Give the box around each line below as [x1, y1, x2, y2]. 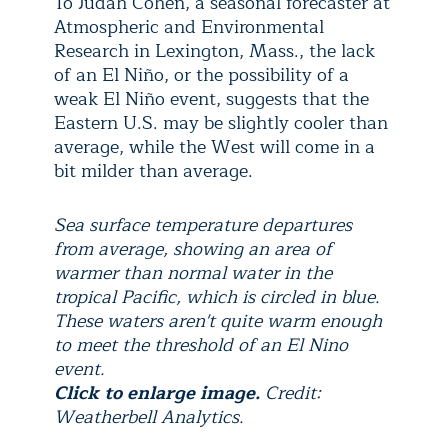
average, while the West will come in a [54, 132, 375, 162]
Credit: [265, 378, 321, 408]
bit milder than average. [54, 156, 253, 186]
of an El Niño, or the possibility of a [54, 60, 349, 90]
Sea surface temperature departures [54, 210, 352, 240]
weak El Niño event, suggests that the [54, 84, 369, 114]
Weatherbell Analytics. [54, 402, 244, 432]
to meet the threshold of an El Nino [54, 330, 348, 360]
